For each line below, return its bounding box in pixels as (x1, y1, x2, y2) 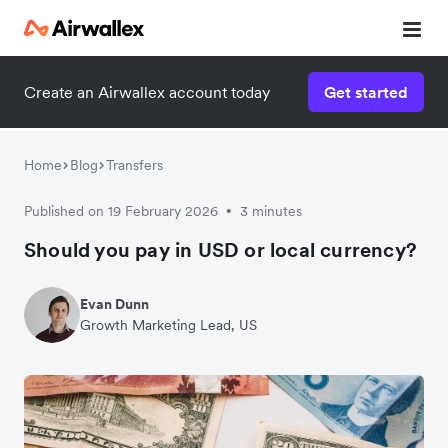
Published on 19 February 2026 (24, 202, 218, 220)
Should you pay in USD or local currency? (24, 237, 417, 263)
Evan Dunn (80, 295, 149, 313)
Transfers (106, 156, 163, 174)
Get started (324, 82, 408, 102)
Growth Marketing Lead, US (80, 316, 257, 334)
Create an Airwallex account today (24, 82, 270, 102)
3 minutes (240, 202, 302, 220)
